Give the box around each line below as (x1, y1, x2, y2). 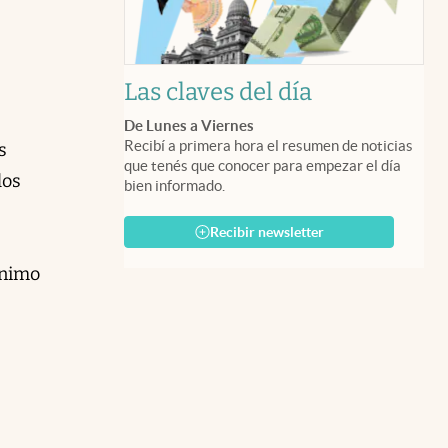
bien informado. (124, 176, 225, 194)
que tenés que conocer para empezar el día (124, 156, 401, 174)
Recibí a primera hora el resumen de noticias (124, 136, 413, 154)
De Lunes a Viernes (124, 116, 254, 134)
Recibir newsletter (209, 223, 324, 240)
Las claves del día (124, 77, 312, 106)
